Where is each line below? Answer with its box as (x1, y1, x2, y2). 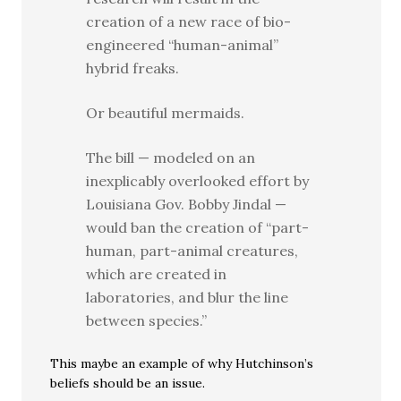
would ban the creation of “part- (86, 218, 310, 237)
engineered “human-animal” (86, 36, 279, 55)
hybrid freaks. (86, 59, 180, 78)
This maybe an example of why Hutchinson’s (50, 355, 314, 372)
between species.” (86, 311, 208, 330)
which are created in (86, 265, 227, 284)
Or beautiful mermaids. (86, 104, 245, 123)
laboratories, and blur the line (86, 288, 289, 307)
